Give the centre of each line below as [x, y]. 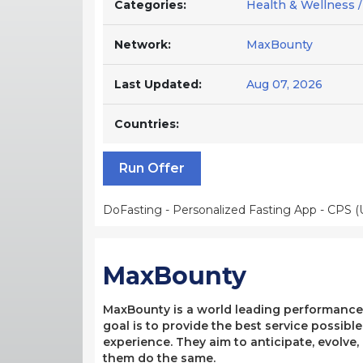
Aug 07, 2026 [284, 84]
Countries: [147, 124]
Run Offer [152, 168]
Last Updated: [158, 84]
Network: [143, 44]
